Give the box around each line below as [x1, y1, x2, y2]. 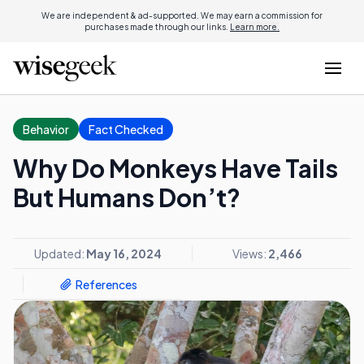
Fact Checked [89, 122, 163, 136]
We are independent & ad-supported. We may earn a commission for [41, 11, 323, 20]
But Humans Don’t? [13, 182, 240, 213]
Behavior [23, 122, 69, 136]
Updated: [33, 246, 86, 261]
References [75, 276, 137, 292]
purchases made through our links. [84, 22, 230, 32]
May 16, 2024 [85, 246, 162, 261]
